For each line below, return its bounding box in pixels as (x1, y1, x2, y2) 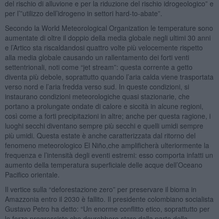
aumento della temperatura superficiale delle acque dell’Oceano (4, 159, 202, 170)
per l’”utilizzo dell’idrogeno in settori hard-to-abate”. (4, 8, 162, 18)
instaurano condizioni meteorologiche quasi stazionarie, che (4, 91, 190, 101)
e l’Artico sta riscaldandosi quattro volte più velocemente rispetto (4, 42, 203, 52)
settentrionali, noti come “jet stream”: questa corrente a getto (4, 62, 193, 72)
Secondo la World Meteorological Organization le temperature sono (4, 22, 213, 33)
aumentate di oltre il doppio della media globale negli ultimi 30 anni (4, 32, 211, 43)
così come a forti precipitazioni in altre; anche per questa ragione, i (4, 110, 211, 121)
